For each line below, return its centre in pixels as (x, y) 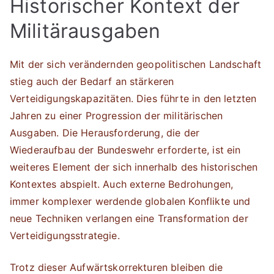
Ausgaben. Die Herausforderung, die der (105, 133)
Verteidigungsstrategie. (65, 235)
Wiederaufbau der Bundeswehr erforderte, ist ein (125, 150)
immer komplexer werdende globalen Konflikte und (130, 201)
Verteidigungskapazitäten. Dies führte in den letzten (133, 98)
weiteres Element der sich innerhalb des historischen (134, 167)
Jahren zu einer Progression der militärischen (117, 116)
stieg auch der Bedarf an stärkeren (92, 81)
